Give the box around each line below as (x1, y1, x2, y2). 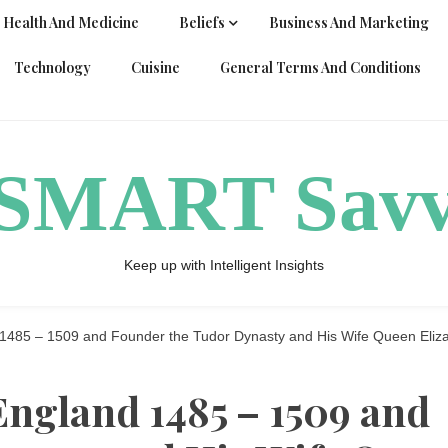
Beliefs (179, 13, 225, 32)
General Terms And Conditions (220, 58, 421, 77)
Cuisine (131, 58, 180, 77)
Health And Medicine (3, 13, 139, 32)
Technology (14, 58, 91, 77)
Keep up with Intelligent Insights (124, 257, 324, 273)
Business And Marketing (269, 13, 429, 32)
